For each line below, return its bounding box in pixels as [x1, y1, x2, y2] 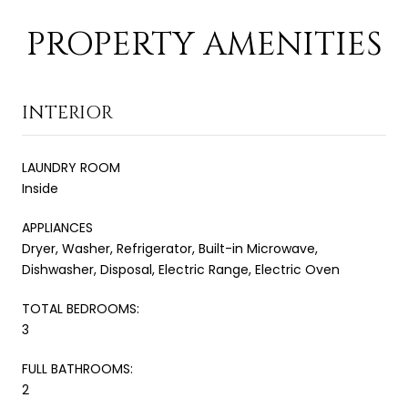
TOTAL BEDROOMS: [22, 299, 139, 318]
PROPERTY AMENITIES [25, 22, 382, 66]
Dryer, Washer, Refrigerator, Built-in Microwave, [22, 239, 318, 258]
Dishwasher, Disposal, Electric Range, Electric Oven [22, 260, 340, 279]
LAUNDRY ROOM [22, 158, 120, 177]
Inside [22, 178, 58, 198]
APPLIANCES [22, 218, 93, 237]
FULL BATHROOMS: [22, 359, 133, 378]
